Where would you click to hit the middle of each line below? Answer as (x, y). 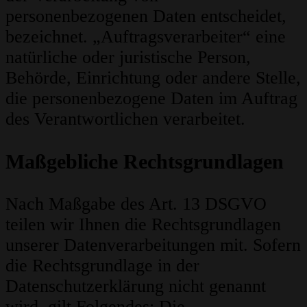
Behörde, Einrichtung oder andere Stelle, (153, 78)
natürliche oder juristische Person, (128, 58)
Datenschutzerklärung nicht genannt (136, 286)
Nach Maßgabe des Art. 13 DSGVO (136, 204)
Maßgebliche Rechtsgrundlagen (145, 162)
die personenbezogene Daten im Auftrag (151, 99)
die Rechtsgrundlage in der (102, 266)
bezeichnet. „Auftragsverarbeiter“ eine (146, 37)
